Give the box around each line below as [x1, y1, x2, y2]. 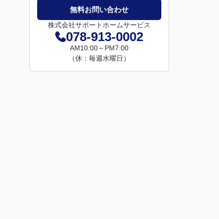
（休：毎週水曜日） [68, 54, 130, 62]
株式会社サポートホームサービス [48, 21, 151, 29]
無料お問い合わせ [70, 5, 129, 14]
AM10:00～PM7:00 [70, 44, 129, 52]
